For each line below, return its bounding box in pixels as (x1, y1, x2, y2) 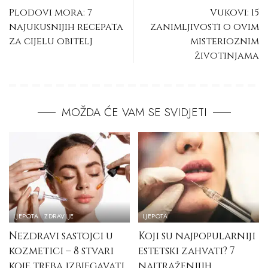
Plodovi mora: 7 (9, 5, 92, 19)
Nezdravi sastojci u (9, 229, 113, 243)
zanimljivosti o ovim (150, 20, 259, 33)
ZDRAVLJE (44, 212, 74, 221)
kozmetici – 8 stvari (9, 244, 114, 258)
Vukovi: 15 (210, 5, 259, 19)
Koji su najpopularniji (138, 229, 255, 243)
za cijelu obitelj (9, 34, 93, 48)
